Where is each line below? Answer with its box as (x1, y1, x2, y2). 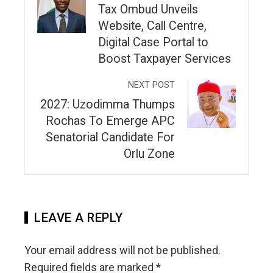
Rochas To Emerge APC (46, 114, 175, 129)
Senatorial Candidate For (46, 130, 175, 145)
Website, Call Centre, (98, 19, 207, 34)
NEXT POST (128, 80, 175, 91)
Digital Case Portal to (98, 35, 208, 50)
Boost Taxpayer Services (98, 52, 231, 66)
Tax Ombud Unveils (98, 2, 198, 17)
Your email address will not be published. (24, 244, 221, 257)
